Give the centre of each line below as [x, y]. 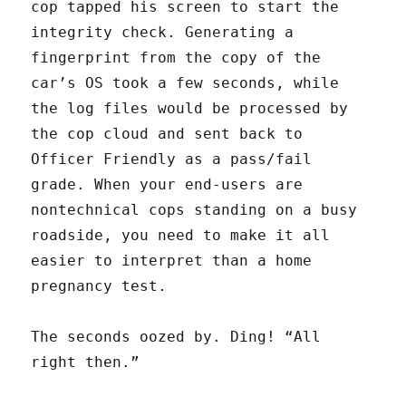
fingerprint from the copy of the [176, 58]
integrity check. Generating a [163, 33]
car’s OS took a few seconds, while [185, 83]
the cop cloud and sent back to [167, 134]
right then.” [86, 362]
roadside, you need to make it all [181, 236]
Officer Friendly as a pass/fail [172, 159]
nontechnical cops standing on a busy [194, 210]
